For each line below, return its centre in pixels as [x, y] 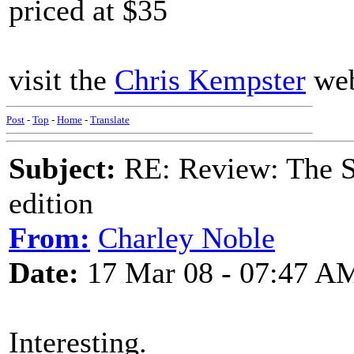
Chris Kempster [210, 80]
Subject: [62, 168]
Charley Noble [186, 238]
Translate [110, 120]
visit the [62, 80]
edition [51, 203]
